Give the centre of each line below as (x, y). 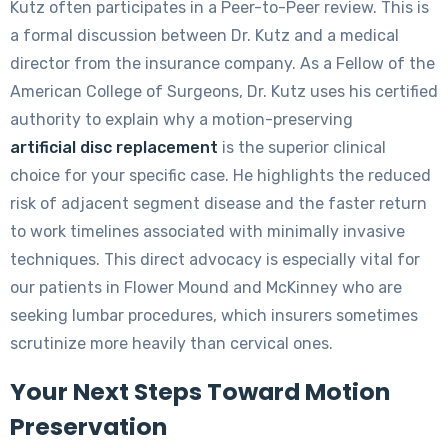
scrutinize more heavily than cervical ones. (171, 343)
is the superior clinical (302, 147)
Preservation (88, 426)
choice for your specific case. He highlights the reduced (220, 175)
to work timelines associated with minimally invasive (207, 231)
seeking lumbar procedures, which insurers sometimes (214, 315)
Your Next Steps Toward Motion (200, 391)
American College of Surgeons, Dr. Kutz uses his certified (224, 91)
